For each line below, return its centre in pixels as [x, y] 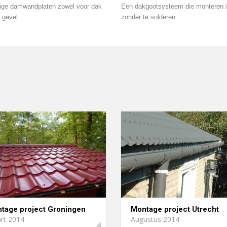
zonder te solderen [148, 17]
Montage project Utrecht [175, 209]
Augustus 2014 [155, 219]
